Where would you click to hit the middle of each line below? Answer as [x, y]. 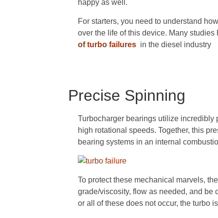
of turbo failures [108, 44]
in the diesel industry [176, 44]
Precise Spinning [127, 95]
